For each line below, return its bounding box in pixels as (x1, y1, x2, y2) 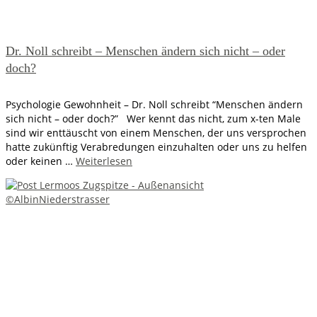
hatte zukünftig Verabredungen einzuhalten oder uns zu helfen (6, 140, 307, 154)
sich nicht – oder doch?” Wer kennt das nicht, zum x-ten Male (6, 112, 301, 126)
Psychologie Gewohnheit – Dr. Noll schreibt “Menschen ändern (6, 98, 303, 112)
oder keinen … (6, 154, 76, 168)
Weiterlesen (76, 154, 132, 168)
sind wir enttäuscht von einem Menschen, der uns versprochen (6, 126, 306, 140)
